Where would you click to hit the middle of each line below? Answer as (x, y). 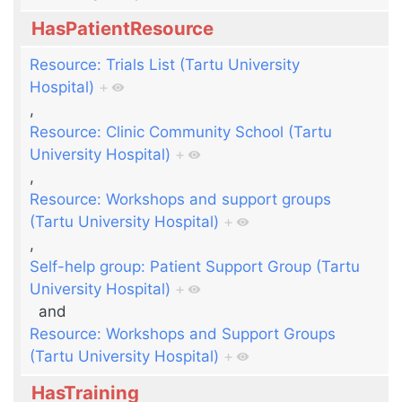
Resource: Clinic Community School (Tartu (181, 131)
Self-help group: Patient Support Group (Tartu (195, 266)
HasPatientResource (123, 29)
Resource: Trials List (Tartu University (165, 64)
